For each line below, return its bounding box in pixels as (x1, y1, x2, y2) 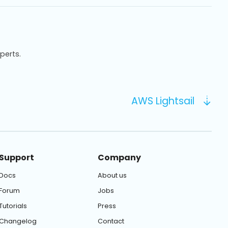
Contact (97, 217, 124, 226)
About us (97, 171, 127, 180)
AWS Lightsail (131, 94, 194, 108)
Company (97, 152, 141, 164)
